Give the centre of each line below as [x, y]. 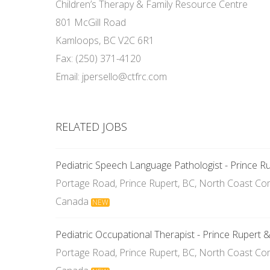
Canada [72, 201]
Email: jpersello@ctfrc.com [111, 77]
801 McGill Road [91, 22]
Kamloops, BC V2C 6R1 [105, 40]
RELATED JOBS [91, 127]
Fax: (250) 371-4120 [98, 58]
